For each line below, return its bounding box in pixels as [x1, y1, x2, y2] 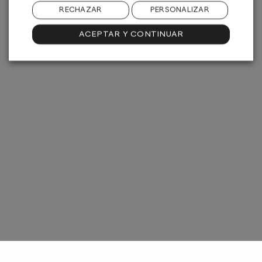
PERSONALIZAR [150, 6, 209, 15]
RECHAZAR [59, 6, 102, 15]
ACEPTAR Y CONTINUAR [78, 30, 184, 39]
